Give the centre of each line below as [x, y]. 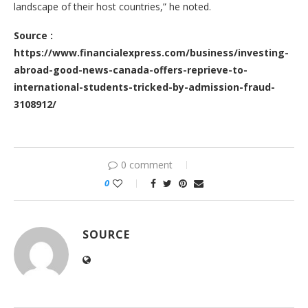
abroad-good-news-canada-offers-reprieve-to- [131, 70]
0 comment [146, 165]
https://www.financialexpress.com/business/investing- [151, 53]
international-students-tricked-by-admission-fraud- [144, 87]
